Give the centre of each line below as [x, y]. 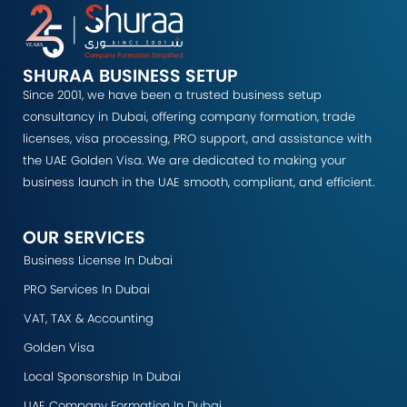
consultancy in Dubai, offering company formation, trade [189, 117]
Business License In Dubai [98, 260]
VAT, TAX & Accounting [89, 318]
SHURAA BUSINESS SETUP [130, 76]
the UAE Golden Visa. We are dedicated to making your [184, 160]
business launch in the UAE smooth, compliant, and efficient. [199, 182]
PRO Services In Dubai [87, 289]
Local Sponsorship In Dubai [102, 377]
